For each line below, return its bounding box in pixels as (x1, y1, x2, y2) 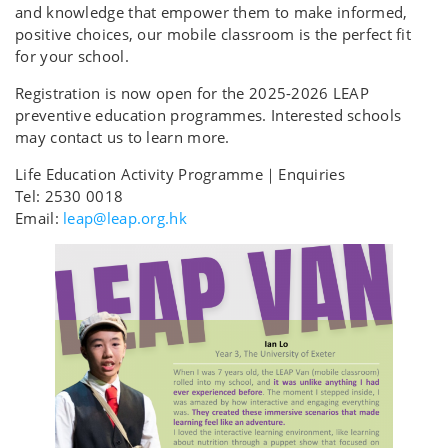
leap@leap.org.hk (63, 207, 187, 228)
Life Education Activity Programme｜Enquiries (15, 163, 345, 184)
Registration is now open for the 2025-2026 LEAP (15, 82, 370, 103)
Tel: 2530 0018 (15, 185, 124, 206)
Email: (15, 207, 64, 228)
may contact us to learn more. (15, 126, 230, 147)
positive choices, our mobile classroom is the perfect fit (15, 23, 412, 44)
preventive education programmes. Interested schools (15, 104, 402, 125)
